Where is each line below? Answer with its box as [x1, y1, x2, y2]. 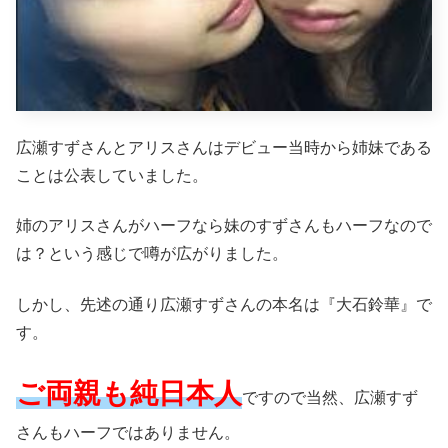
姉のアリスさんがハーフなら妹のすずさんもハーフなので [16, 217, 432, 235]
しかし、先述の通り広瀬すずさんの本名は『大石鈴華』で [16, 295, 432, 313]
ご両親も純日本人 [16, 377, 242, 409]
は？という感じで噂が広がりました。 [16, 245, 288, 263]
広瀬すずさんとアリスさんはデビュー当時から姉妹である [16, 138, 432, 156]
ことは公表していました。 [16, 166, 208, 184]
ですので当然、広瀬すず [242, 388, 418, 406]
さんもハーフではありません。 [16, 423, 240, 441]
